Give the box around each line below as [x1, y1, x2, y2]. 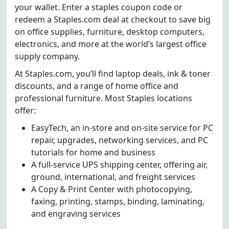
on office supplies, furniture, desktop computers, [15, 26, 204, 37]
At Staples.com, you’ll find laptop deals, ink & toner [15, 68, 211, 79]
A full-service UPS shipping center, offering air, [31, 159, 208, 170]
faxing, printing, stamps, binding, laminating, [31, 196, 204, 207]
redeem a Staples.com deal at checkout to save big [15, 14, 211, 25]
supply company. [15, 51, 80, 62]
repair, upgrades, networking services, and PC [31, 134, 208, 146]
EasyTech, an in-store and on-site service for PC [31, 122, 213, 133]
